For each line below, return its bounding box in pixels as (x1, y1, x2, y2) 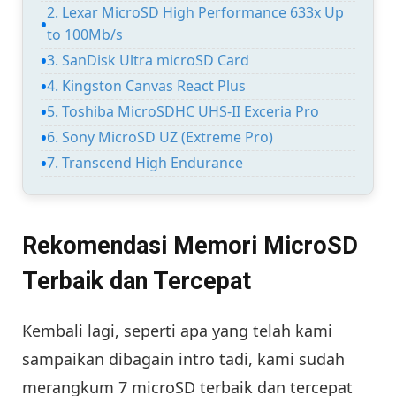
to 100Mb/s (47, 25, 123, 45)
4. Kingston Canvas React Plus (47, 75, 246, 95)
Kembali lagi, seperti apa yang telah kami (22, 320, 332, 341)
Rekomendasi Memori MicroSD (22, 231, 358, 260)
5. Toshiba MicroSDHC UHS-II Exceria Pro (47, 101, 319, 121)
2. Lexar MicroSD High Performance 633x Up (47, 3, 344, 23)
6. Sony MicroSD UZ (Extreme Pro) (47, 126, 273, 147)
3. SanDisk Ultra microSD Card (47, 49, 249, 70)
